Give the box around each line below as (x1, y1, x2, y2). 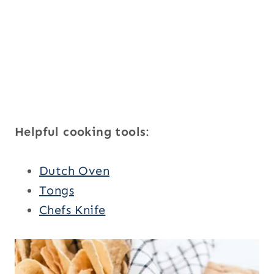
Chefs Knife (39, 202, 106, 217)
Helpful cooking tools (15, 124, 146, 139)
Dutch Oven (39, 163, 109, 178)
